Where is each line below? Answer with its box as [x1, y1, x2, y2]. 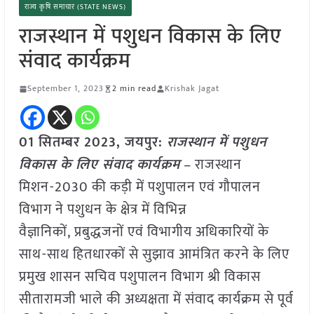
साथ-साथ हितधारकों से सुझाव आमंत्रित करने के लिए [18, 243, 289, 267]
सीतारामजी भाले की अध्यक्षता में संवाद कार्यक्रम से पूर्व [18, 287, 294, 312]
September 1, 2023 [27, 81, 104, 96]
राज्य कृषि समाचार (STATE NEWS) [24, 1, 126, 13]
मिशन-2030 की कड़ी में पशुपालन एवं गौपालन [18, 175, 261, 200]
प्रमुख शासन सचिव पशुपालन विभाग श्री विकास [18, 265, 261, 289]
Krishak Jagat [164, 81, 219, 96]
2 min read [111, 81, 156, 96]
